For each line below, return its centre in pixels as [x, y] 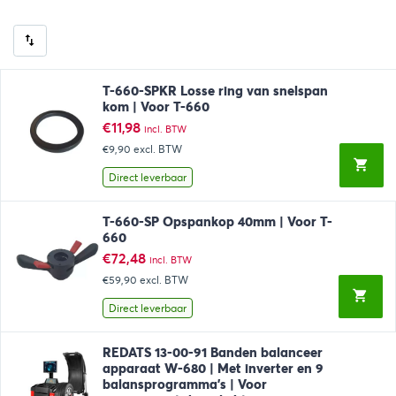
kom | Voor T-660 [156, 107]
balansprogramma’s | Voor [184, 385]
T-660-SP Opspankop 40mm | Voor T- [217, 222]
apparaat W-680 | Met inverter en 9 [213, 369]
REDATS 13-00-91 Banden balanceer [212, 353]
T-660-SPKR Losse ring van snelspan [215, 91]
